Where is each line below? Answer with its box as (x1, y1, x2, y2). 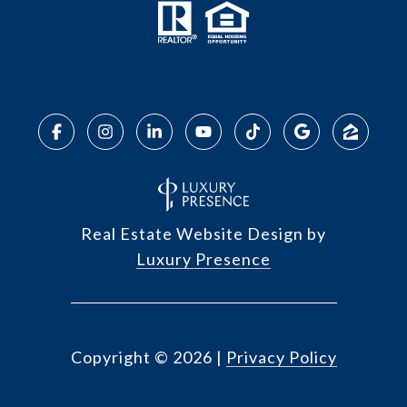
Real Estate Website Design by (81, 223, 326, 243)
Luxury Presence (136, 249, 271, 269)
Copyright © (70, 347, 169, 367)
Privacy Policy (225, 347, 337, 367)
